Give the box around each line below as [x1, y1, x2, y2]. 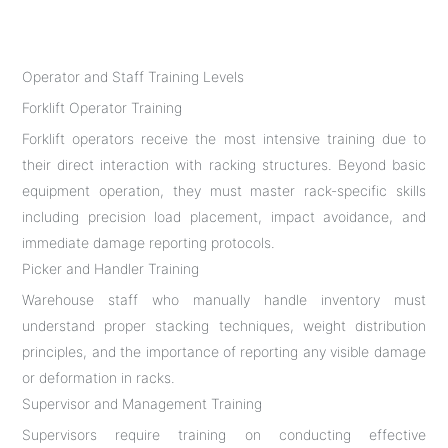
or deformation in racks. [22, 368, 176, 386]
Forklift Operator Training [22, 98, 183, 116]
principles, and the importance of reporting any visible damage [22, 342, 426, 360]
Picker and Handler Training [22, 259, 200, 277]
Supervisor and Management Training [22, 394, 263, 412]
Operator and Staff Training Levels [22, 67, 245, 85]
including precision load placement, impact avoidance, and [22, 207, 426, 225]
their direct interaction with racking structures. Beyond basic [22, 155, 426, 173]
